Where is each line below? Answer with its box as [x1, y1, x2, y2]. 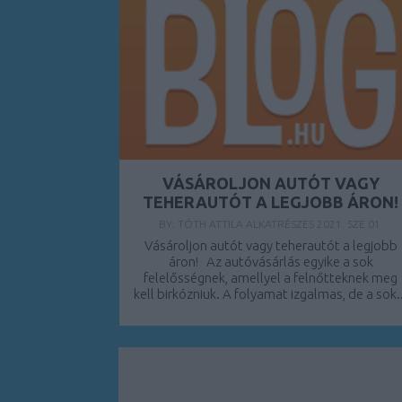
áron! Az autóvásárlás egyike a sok [168, 254, 373, 269]
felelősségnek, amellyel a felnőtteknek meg [144, 270, 398, 285]
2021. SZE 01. [316, 218, 383, 230]
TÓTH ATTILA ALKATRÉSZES [177, 218, 317, 230]
